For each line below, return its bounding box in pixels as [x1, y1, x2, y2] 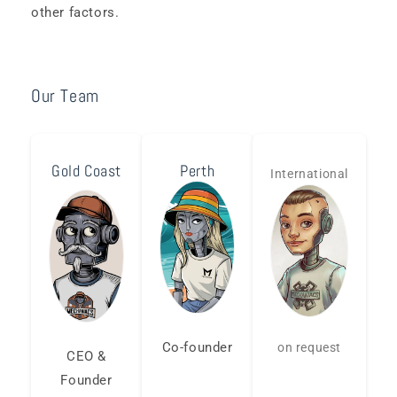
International [270, 167, 348, 182]
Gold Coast [51, 160, 122, 181]
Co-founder [161, 339, 233, 355]
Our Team [31, 83, 99, 107]
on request [277, 340, 342, 355]
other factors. [31, 4, 120, 20]
